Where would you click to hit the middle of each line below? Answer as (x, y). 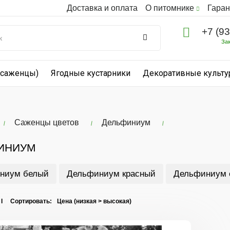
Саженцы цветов (46, 122)
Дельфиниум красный (111, 174)
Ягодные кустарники (91, 73)
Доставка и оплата (102, 8)
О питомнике (171, 8)
